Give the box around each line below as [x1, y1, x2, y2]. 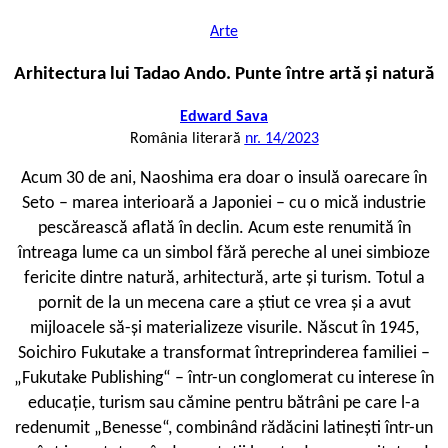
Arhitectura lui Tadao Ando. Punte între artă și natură [14, 64, 434, 84]
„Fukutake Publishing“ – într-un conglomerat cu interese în [14, 369, 434, 389]
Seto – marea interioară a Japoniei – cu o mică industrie [22, 194, 426, 214]
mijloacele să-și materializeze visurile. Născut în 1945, [29, 319, 419, 339]
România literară [129, 131, 245, 148]
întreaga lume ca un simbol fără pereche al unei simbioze [18, 244, 430, 264]
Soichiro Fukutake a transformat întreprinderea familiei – [18, 344, 430, 364]
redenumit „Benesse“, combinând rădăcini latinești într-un [15, 419, 433, 439]
